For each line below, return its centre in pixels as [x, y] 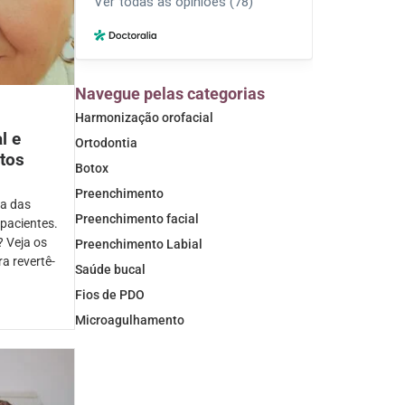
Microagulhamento [129, 320]
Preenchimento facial [137, 219]
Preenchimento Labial [138, 244]
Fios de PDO [109, 295]
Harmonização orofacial [144, 118]
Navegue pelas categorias [170, 94]
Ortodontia [106, 143]
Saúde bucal [110, 269]
